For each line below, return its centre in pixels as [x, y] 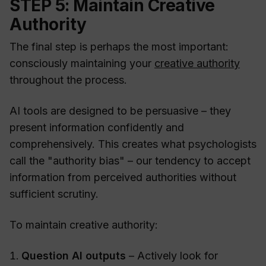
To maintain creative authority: [84, 225]
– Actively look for [172, 256]
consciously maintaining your [82, 64]
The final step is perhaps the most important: [119, 47]
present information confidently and [97, 128]
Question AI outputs [74, 256]
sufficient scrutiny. [54, 194]
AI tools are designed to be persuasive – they [120, 111]
